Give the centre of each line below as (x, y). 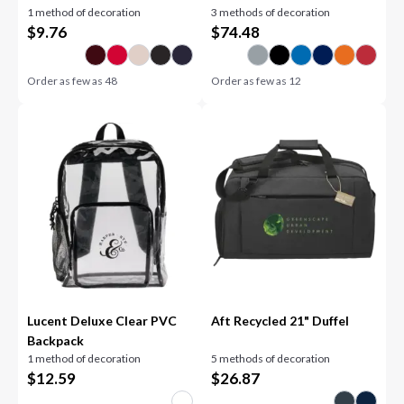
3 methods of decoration (271, 12)
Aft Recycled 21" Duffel (280, 321)
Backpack (56, 340)
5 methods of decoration (271, 358)
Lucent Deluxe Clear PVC (102, 321)
